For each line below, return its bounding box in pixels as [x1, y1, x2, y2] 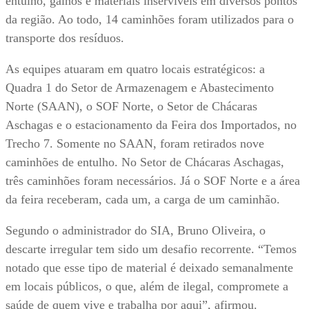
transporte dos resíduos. [6, 31, 124, 46]
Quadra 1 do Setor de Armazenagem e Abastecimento [6, 81, 274, 95]
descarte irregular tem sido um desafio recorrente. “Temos [6, 242, 297, 257]
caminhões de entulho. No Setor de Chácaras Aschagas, [6, 155, 284, 170]
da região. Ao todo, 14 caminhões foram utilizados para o [6, 12, 294, 27]
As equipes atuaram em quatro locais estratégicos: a [6, 62, 265, 77]
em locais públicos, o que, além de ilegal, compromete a [6, 279, 288, 294]
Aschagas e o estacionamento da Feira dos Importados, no [6, 118, 297, 132]
